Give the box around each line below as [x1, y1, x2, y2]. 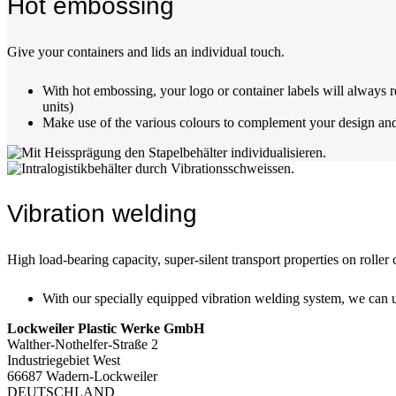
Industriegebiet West [7, 353, 120, 369]
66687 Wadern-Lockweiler [7, 369, 157, 385]
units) [42, 99, 73, 115]
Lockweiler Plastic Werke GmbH [7, 321, 204, 337]
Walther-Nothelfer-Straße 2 [7, 337, 158, 353]
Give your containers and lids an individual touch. [7, 43, 288, 59]
